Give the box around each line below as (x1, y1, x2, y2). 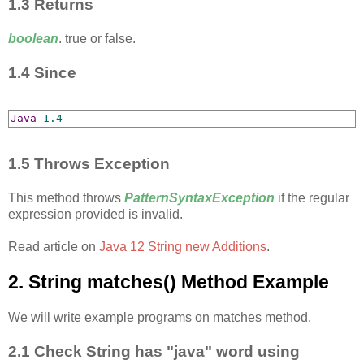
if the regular (278, 190, 349, 205)
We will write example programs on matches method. (8, 310, 311, 324)
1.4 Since (8, 64, 76, 82)
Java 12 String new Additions (99, 239, 266, 253)
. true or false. (58, 32, 136, 46)
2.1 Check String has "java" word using (8, 342, 300, 360)
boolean (8, 32, 58, 46)
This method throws (8, 190, 124, 205)
